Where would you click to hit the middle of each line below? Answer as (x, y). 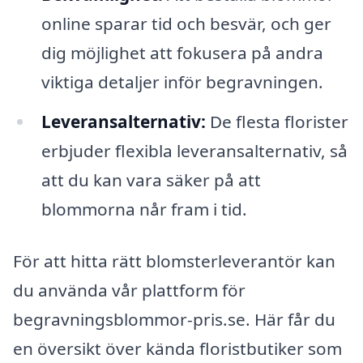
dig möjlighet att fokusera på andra (182, 52)
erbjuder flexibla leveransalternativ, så (194, 151)
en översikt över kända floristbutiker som (177, 349)
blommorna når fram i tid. (144, 209)
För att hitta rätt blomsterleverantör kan (174, 261)
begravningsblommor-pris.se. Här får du (174, 320)
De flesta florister (277, 122)
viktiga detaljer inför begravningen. (182, 81)
